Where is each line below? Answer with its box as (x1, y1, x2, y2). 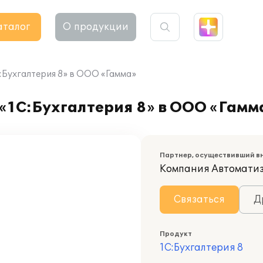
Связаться (174, 194, 225, 205)
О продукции (63, 21, 129, 33)
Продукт (160, 230, 192, 238)
